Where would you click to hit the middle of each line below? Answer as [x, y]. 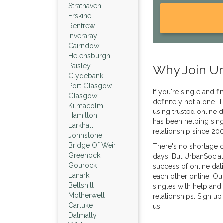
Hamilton [83, 115]
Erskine [80, 16]
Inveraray [83, 36]
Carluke [80, 205]
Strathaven [85, 6]
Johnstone [85, 135]
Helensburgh [89, 56]
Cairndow [84, 46]
